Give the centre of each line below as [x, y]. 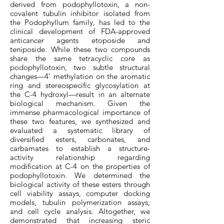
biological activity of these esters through [80, 184]
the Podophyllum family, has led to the [80, 22]
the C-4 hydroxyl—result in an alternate [80, 94]
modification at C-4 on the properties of [80, 166]
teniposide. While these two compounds [80, 49]
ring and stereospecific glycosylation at [80, 85]
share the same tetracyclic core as [80, 58]
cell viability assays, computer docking [80, 193]
